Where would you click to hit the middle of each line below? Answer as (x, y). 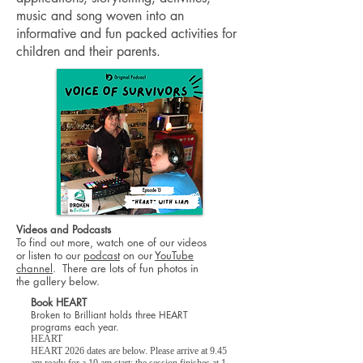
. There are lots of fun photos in (126, 268)
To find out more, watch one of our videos (111, 242)
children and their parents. (92, 51)
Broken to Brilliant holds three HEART (109, 315)
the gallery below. (60, 281)
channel (34, 268)
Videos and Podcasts (64, 229)
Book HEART (60, 302)
